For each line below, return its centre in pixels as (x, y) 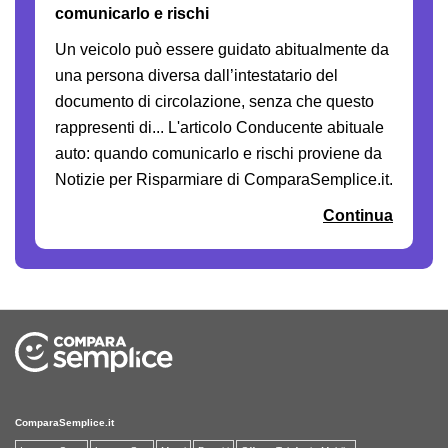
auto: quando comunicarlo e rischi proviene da (218, 153)
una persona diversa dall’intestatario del (196, 75)
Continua (358, 215)
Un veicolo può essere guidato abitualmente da (222, 49)
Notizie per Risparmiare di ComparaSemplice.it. (224, 179)
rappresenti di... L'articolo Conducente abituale (219, 127)
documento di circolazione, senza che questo (214, 101)
